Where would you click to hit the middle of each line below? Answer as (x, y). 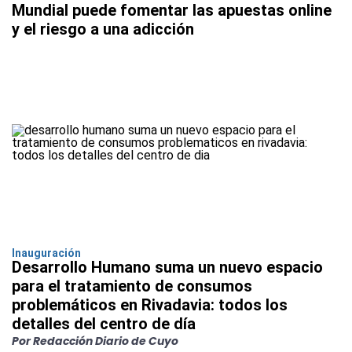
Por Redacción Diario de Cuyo (95, 341)
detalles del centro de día (104, 324)
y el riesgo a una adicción (103, 29)
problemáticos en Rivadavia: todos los (150, 305)
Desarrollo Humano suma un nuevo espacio (167, 268)
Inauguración (46, 253)
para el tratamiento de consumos (132, 286)
